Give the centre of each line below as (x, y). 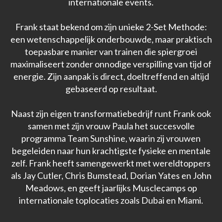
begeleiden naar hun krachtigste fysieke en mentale (111, 151)
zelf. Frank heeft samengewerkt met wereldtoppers (111, 163)
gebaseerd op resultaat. (111, 89)
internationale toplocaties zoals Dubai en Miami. (111, 200)
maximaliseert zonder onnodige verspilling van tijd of (111, 64)
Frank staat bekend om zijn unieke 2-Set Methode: (111, 27)
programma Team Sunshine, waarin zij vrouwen (111, 139)
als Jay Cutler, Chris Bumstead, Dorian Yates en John (111, 176)
